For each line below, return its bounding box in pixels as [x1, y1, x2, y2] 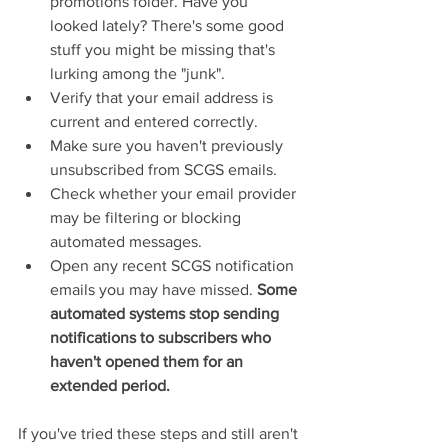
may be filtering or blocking [50, 208, 245, 226]
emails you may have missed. [50, 280, 257, 298]
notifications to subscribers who [50, 328, 275, 346]
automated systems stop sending [50, 304, 283, 322]
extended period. [50, 376, 170, 394]
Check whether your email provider [50, 184, 300, 202]
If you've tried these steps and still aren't [18, 424, 302, 442]
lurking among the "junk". [50, 64, 225, 82]
